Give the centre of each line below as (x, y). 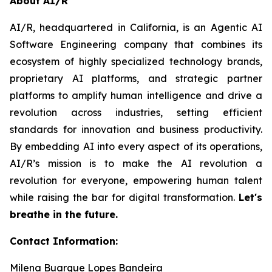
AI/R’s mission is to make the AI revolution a (136, 163)
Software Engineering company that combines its (136, 44)
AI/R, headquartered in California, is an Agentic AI (136, 27)
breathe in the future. (64, 214)
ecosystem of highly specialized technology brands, (136, 61)
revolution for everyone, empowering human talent (136, 180)
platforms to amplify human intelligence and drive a (136, 95)
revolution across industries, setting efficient (136, 112)
